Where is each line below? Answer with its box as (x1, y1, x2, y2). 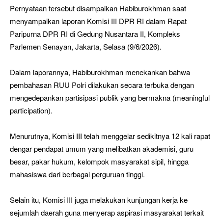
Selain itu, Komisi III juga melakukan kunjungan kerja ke (10, 194, 188, 205)
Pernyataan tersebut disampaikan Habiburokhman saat (10, 2, 186, 13)
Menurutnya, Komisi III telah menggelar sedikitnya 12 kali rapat (10, 130, 210, 141)
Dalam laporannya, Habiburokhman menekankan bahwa (10, 66, 190, 77)
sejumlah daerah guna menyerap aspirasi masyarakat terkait (10, 207, 204, 218)
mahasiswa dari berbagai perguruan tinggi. (10, 168, 145, 179)
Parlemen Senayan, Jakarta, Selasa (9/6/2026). (10, 41, 162, 52)
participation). (10, 105, 53, 115)
